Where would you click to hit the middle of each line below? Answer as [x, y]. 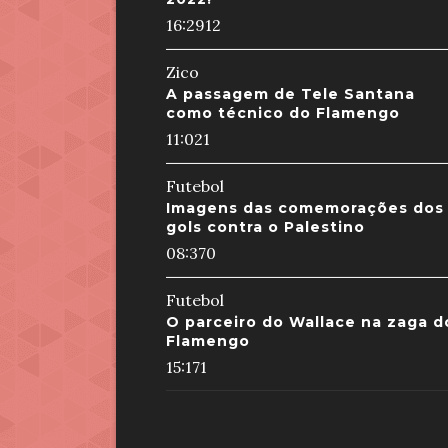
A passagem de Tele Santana [290, 94]
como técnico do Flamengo [282, 113]
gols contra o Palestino [265, 227]
